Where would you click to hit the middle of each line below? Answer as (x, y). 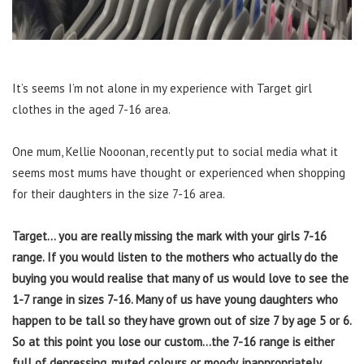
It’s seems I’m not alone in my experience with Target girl (162, 89)
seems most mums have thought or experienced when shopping (179, 173)
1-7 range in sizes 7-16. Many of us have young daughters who (175, 300)
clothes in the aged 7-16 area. (91, 110)
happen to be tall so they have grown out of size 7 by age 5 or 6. (182, 321)
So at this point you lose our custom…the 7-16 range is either (173, 342)
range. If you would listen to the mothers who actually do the (175, 258)
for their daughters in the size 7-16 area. (119, 194)
